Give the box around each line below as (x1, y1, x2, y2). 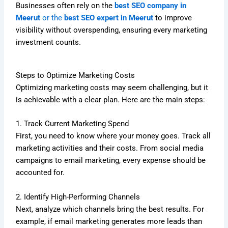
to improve (153, 13, 192, 22)
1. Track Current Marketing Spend (16, 119, 129, 129)
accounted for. (16, 168, 65, 178)
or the (40, 13, 65, 22)
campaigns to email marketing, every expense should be (16, 156, 206, 165)
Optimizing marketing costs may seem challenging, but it (16, 83, 209, 93)
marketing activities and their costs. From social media (16, 144, 204, 153)
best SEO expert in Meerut (64, 13, 154, 22)
